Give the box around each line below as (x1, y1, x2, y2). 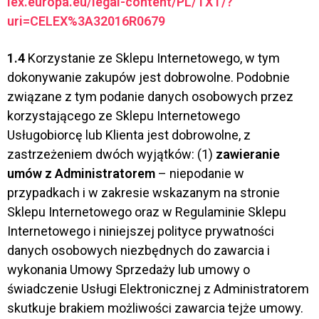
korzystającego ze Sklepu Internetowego (7, 108, 240, 124)
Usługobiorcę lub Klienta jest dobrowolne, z (7, 127, 251, 143)
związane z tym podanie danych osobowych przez (7, 89, 293, 105)
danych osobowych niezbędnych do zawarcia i (7, 243, 270, 258)
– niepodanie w (155, 166, 244, 182)
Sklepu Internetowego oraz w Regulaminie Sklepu (7, 204, 286, 220)
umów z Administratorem (7, 166, 155, 182)
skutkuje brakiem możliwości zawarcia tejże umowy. (7, 300, 303, 316)
